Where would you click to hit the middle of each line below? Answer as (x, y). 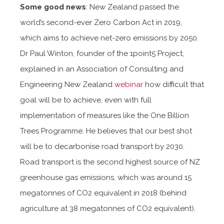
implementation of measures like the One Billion (104, 115)
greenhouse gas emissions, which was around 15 (106, 177)
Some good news (53, 7)
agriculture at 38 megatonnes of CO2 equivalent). (109, 208)
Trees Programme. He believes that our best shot (106, 131)
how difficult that (173, 84)
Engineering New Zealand (67, 84)
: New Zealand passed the (132, 7)
